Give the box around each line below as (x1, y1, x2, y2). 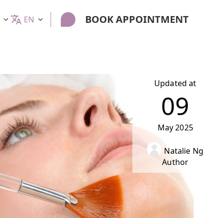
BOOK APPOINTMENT (85, 13, 189, 26)
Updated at (154, 78, 197, 89)
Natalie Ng (164, 145, 203, 156)
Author (162, 157, 189, 167)
